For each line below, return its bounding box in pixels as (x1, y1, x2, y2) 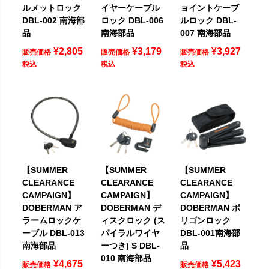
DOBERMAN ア (22, 202, 82, 213)
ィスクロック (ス (101, 215, 166, 225)
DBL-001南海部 (180, 228, 240, 238)
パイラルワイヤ (101, 228, 160, 238)
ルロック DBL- (180, 16, 237, 26)
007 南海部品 (180, 28, 231, 38)
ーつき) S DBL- (101, 240, 160, 250)
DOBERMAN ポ (180, 202, 240, 213)
